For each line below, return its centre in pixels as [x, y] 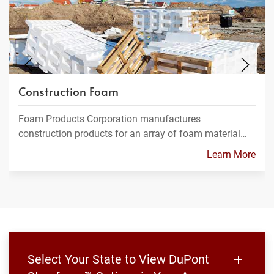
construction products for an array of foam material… [133, 134]
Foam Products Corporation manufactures [109, 119]
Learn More [231, 155]
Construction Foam [68, 91]
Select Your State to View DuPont [118, 260]
